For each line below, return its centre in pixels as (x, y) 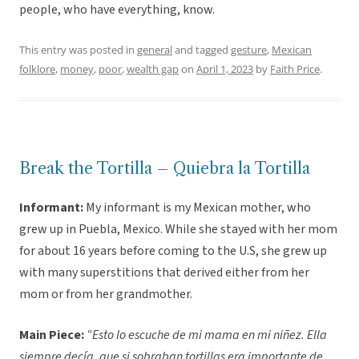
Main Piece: (53, 335)
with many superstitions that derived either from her (164, 273)
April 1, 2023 (225, 69)
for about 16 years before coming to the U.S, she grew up (173, 251)
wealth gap (153, 69)
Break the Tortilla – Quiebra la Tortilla (165, 169)
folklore (37, 69)
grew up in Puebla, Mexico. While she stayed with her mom (178, 230)
